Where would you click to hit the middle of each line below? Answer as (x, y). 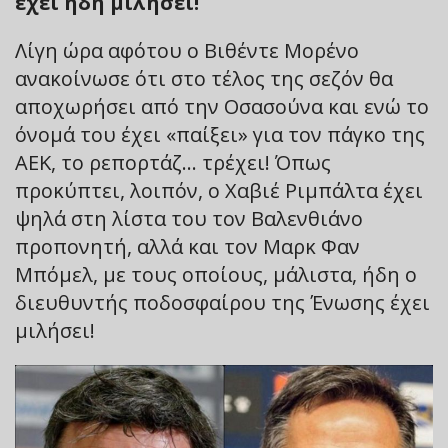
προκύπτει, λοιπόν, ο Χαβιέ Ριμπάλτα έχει (219, 190)
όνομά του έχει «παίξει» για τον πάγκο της (220, 134)
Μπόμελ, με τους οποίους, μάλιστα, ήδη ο (216, 274)
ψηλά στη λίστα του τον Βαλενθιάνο (189, 218)
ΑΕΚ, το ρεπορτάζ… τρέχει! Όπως (173, 162)
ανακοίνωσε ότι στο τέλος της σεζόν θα (204, 78)
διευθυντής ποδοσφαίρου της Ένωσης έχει (222, 302)
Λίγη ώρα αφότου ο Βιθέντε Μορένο (187, 50)
